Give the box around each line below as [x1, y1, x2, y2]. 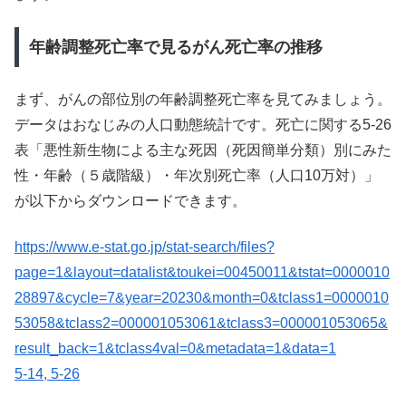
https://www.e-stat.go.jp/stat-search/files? [14, 238, 275, 255]
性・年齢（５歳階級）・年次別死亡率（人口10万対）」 [14, 168, 379, 184]
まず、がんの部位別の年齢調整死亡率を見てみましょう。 [14, 92, 391, 108]
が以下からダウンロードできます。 [14, 193, 246, 209]
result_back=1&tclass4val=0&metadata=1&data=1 [14, 340, 336, 356]
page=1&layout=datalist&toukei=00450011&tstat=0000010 [14, 264, 390, 280]
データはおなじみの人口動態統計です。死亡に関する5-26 [14, 117, 391, 133]
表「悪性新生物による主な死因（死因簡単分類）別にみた [14, 142, 391, 159]
